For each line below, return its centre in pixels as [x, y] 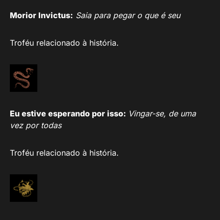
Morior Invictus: [41, 15]
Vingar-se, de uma [162, 113]
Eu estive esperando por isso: [69, 113]
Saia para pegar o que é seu [128, 15]
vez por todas [36, 125]
